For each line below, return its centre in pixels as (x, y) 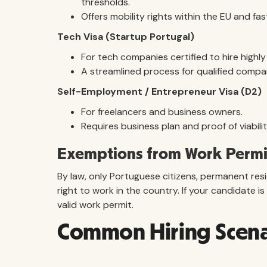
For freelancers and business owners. (162, 112)
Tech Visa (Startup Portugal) (126, 37)
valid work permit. (95, 205)
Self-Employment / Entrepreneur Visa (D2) (159, 91)
